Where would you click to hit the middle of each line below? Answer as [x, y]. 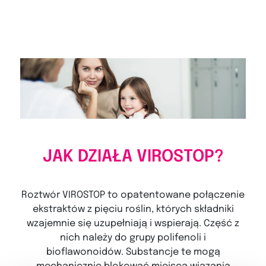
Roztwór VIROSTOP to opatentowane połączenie [133, 195]
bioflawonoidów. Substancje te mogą [133, 252]
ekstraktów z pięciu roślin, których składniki [133, 209]
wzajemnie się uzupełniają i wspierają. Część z [133, 223]
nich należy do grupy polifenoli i [133, 237]
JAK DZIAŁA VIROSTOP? [133, 157]
